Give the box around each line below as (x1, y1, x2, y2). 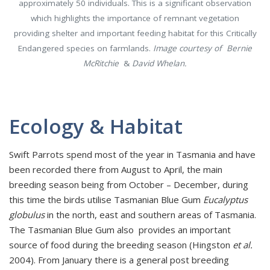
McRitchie (83, 58, 119, 69)
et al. (233, 239, 253, 251)
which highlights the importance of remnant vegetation (31, 13, 239, 24)
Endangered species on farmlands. (18, 43, 153, 54)
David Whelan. (132, 58, 187, 69)
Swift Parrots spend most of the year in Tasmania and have (9, 148, 256, 161)
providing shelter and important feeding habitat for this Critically (13, 28, 257, 39)
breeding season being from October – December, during (9, 178, 248, 191)
